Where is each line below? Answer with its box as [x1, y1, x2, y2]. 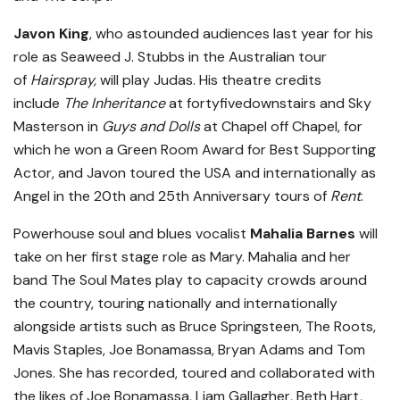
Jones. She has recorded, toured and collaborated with [13, 363, 375, 383]
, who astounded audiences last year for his [89, 24, 373, 44]
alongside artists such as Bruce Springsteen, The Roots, [13, 317, 376, 337]
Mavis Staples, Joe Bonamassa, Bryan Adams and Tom [13, 340, 365, 360]
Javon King [13, 24, 89, 44]
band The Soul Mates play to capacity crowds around [13, 271, 367, 290]
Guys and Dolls [102, 117, 200, 137]
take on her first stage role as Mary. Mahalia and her [13, 247, 351, 267]
